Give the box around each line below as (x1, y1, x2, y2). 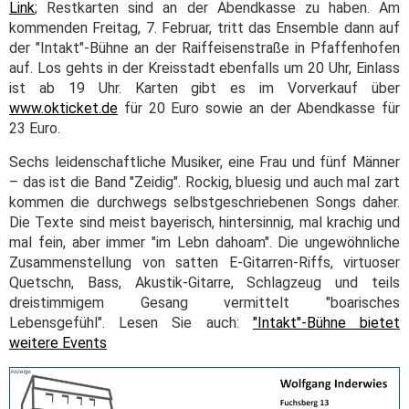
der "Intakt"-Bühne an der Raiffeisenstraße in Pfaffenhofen (9, 38, 400, 57)
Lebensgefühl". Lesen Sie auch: (9, 313, 253, 331)
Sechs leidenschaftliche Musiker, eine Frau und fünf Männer (9, 152, 400, 171)
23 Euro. (9, 119, 64, 137)
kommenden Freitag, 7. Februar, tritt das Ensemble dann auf (9, 18, 400, 37)
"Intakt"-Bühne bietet (252, 313, 401, 331)
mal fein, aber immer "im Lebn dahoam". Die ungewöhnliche (9, 233, 400, 251)
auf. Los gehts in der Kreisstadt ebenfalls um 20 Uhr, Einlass (9, 58, 400, 77)
